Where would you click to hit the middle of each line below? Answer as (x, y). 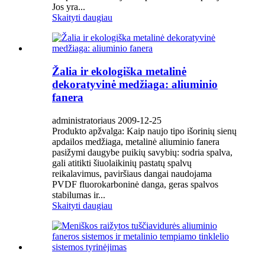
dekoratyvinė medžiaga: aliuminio (135, 85)
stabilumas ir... (79, 195)
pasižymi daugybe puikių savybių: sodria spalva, (142, 152)
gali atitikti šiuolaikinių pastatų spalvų (122, 163)
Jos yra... (69, 7)
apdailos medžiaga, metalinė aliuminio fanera (136, 141)
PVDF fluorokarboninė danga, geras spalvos (135, 184)
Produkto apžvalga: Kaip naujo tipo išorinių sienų (144, 131)
